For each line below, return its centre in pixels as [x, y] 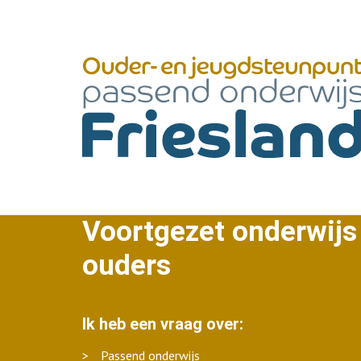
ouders [127, 266]
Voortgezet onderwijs [220, 232]
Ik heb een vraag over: [163, 324]
